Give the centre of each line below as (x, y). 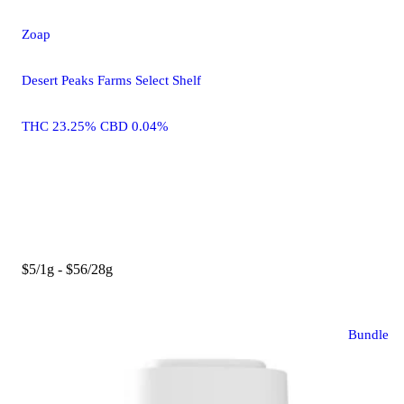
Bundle (368, 335)
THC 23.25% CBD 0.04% (95, 127)
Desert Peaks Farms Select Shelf (111, 81)
